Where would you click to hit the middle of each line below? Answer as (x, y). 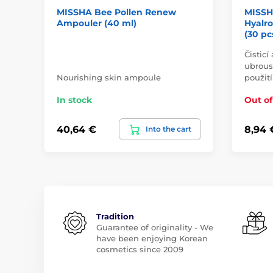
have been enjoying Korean (152, 239)
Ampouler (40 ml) (97, 23)
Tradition (115, 217)
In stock (74, 100)
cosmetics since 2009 (140, 250)
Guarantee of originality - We (155, 228)
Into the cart (168, 129)
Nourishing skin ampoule (109, 78)
